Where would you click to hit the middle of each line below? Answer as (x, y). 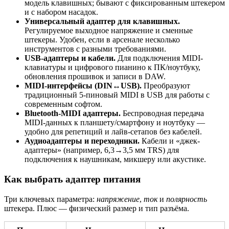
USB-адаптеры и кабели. (70, 58)
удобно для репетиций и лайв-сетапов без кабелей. (113, 132)
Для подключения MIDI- (159, 58)
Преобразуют (166, 86)
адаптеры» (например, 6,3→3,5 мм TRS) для (102, 150)
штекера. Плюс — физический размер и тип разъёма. (97, 208)
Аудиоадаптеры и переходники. (82, 141)
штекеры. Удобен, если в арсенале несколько (102, 40)
